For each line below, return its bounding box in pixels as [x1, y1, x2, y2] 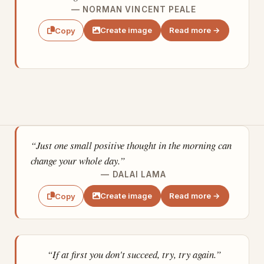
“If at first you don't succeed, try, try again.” [47, 247, 221, 262]
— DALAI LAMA [101, 170, 167, 180]
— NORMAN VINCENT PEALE [71, 4, 197, 14]
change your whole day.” [30, 154, 125, 168]
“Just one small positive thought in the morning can [30, 138, 232, 153]
